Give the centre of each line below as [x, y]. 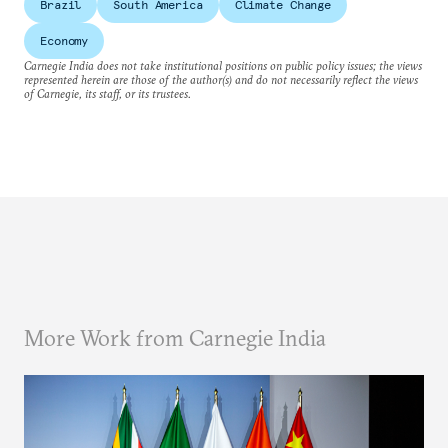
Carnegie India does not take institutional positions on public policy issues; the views [223, 66]
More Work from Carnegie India [175, 338]
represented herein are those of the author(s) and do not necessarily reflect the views [221, 80]
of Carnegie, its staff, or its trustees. [107, 94]
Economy [64, 41]
